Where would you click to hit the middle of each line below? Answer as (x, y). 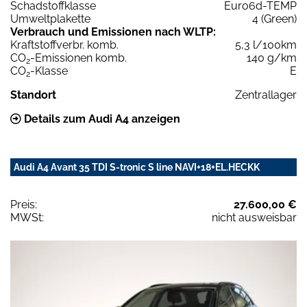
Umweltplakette (50, 19)
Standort (33, 95)
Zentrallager (266, 95)
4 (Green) (274, 19)
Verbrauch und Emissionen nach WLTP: (113, 32)
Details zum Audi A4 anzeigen (101, 119)
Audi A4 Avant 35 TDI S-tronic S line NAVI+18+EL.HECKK (137, 168)
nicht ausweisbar (254, 218)
